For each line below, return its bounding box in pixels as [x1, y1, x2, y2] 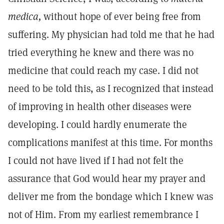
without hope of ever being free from [41, 10, 201, 23]
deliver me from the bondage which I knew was [8, 190, 213, 203]
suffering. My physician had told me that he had [8, 28, 214, 41]
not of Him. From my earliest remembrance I [8, 208, 198, 221]
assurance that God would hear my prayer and [8, 172, 205, 185]
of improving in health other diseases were [8, 100, 191, 113]
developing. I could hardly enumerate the [8, 118, 187, 131]
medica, [8, 10, 41, 23]
